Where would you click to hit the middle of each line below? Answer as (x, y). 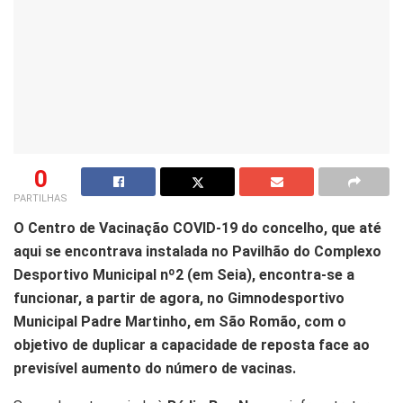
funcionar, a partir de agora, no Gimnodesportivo (179, 298)
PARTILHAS (40, 198)
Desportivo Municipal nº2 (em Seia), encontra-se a (184, 274)
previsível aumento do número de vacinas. (155, 368)
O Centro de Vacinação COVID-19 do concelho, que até (197, 228)
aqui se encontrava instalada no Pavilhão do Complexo (197, 251)
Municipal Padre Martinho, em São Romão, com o (180, 321)
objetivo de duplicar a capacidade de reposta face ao (192, 345)
